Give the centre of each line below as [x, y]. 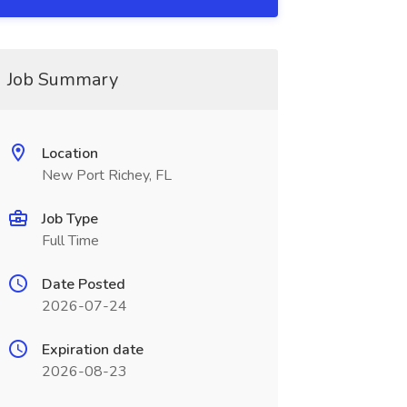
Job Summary [62, 79]
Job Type [69, 219]
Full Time [70, 241]
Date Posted [83, 284]
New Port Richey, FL [106, 175]
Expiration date [92, 350]
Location [69, 154]
